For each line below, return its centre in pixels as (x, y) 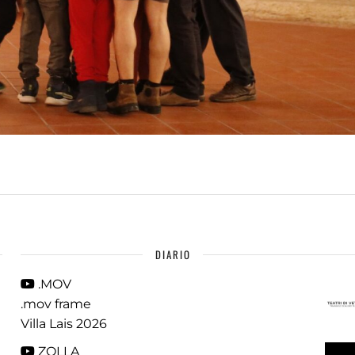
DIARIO (173, 254)
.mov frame (56, 304)
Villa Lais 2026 (64, 324)
